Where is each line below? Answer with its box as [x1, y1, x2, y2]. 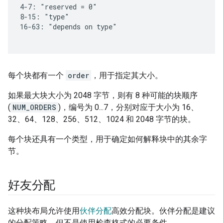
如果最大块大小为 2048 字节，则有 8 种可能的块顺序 [8, 91, 198, 101]
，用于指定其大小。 [91, 71, 163, 81]
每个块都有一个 [8, 71, 66, 81]
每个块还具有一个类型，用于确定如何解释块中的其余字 [8, 134, 207, 144]
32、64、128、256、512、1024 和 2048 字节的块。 [8, 114, 196, 124]
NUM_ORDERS [12, 103, 56, 112]
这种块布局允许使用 [8, 206, 80, 216]
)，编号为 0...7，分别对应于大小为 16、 [58, 103, 199, 112]
